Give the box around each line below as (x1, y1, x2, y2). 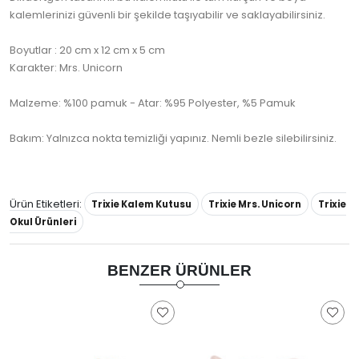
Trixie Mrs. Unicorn (208, 198, 301, 212)
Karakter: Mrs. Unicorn (10, 60, 123, 76)
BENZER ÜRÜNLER (107, 262, 252, 280)
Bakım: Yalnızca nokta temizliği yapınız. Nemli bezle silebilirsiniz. (10, 131, 337, 147)
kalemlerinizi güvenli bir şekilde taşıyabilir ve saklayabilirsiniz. (10, 7, 325, 23)
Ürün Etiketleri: (10, 196, 82, 212)
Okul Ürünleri (10, 216, 76, 229)
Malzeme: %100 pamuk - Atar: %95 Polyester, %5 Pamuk (10, 95, 296, 111)
